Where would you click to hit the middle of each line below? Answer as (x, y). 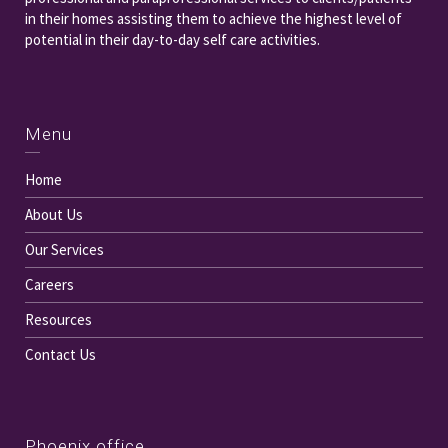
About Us (54, 215)
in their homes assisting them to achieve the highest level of (213, 19)
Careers (49, 285)
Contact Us (60, 355)
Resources (58, 320)
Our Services (64, 250)
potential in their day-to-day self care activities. (172, 40)
